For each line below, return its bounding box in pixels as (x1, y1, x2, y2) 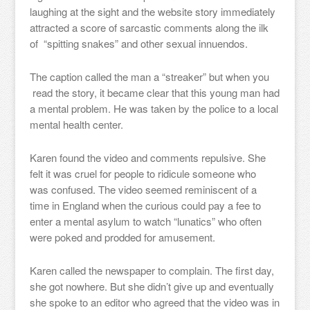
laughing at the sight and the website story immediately (29, 4, 275, 19)
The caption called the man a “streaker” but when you (29, 69, 269, 84)
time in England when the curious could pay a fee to (29, 198, 261, 212)
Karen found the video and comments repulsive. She (29, 150, 266, 165)
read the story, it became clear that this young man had (29, 85, 280, 100)
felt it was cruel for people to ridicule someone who (29, 166, 256, 181)
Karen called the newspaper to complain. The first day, (29, 263, 274, 277)
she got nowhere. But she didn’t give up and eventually (29, 279, 274, 293)
